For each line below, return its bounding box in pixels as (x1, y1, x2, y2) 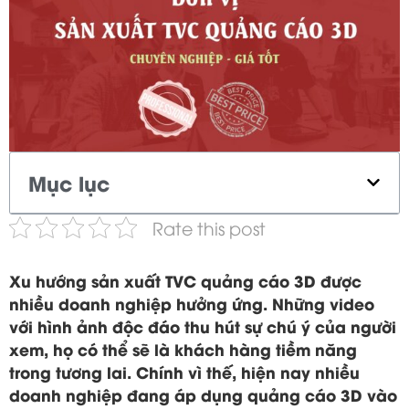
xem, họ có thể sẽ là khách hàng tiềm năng (9, 337, 357, 360)
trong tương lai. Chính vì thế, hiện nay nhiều (9, 360, 360, 383)
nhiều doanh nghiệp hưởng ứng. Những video (9, 291, 374, 314)
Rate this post (152, 215, 266, 239)
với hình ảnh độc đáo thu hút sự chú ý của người (9, 314, 396, 337)
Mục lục (28, 167, 110, 197)
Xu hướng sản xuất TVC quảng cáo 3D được (9, 268, 362, 291)
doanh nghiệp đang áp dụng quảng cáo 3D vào (9, 383, 397, 405)
